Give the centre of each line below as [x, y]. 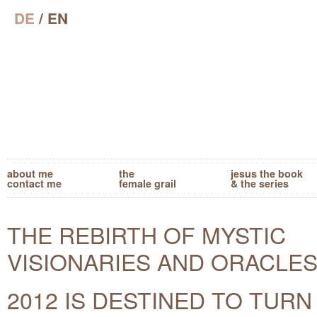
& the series [260, 183]
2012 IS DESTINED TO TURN [160, 299]
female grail [148, 183]
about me [30, 173]
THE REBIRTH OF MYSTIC [146, 234]
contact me [34, 183]
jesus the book [267, 173]
